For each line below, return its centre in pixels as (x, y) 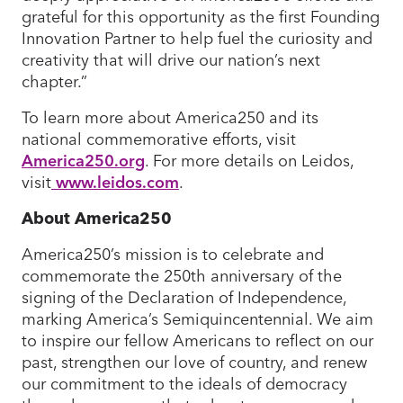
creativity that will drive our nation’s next (171, 59)
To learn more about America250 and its (170, 117)
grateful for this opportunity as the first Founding (201, 16)
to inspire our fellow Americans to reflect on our (197, 340)
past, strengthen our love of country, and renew (194, 362)
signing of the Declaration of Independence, (184, 297)
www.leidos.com (117, 182)
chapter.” (59, 81)
